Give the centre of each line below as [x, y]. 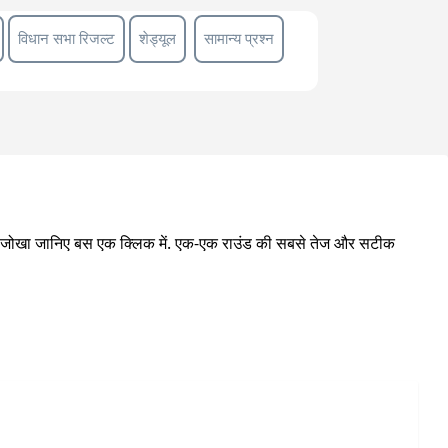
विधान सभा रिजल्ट [67, 38]
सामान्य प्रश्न [239, 38]
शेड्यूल [158, 38]
